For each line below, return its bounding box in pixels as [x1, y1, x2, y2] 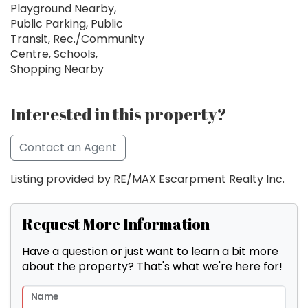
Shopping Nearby [10, 61, 104, 78]
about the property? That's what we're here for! [22, 258, 283, 275]
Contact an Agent [19, 140, 117, 156]
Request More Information [22, 214, 210, 234]
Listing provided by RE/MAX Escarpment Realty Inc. [10, 171, 285, 188]
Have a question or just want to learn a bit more [22, 243, 278, 260]
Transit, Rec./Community [10, 31, 144, 47]
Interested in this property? [10, 103, 227, 126]
